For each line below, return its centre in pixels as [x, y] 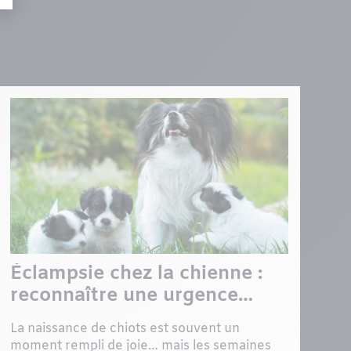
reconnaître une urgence [125, 297]
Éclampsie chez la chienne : [137, 275]
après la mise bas [90, 318]
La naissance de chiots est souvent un [125, 329]
